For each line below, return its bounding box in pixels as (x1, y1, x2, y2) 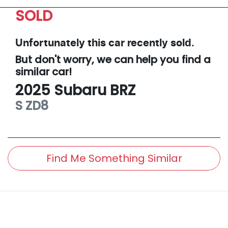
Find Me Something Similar (46, 151, 182, 165)
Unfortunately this (15, 38, 108, 48)
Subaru (54, 80, 106, 100)
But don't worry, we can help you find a (15, 52, 211, 67)
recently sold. (125, 38, 194, 48)
